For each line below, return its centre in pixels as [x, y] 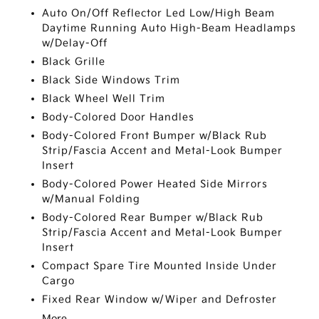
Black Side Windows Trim [111, 80]
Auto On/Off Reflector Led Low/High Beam [159, 13]
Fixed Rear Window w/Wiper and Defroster [160, 299]
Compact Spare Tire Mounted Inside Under [160, 266]
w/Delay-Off [75, 43]
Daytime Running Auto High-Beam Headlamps [169, 28]
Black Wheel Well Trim [104, 99]
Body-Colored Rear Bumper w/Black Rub [153, 218]
